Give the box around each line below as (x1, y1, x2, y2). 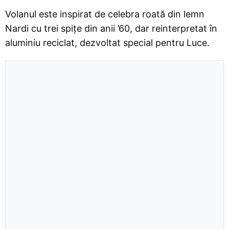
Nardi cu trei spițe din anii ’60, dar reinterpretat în (5, 22, 217, 34)
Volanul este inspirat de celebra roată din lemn (5, 8, 204, 19)
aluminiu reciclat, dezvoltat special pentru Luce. (5, 37, 210, 48)
